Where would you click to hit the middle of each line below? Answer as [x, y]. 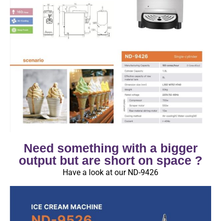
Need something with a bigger [110, 148]
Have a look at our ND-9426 [110, 173]
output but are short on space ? [110, 161]
